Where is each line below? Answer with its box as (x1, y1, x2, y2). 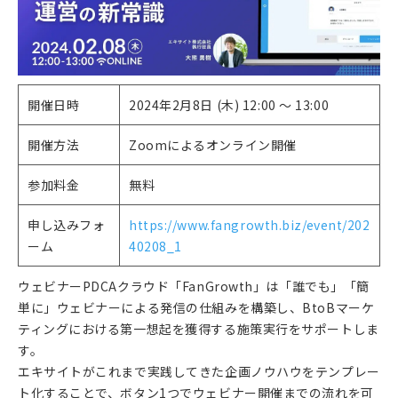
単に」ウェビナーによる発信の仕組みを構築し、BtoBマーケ (18, 298, 375, 316)
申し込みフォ (28, 215, 106, 234)
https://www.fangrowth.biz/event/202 (129, 215, 370, 234)
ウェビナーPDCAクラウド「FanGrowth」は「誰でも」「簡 (18, 276, 370, 295)
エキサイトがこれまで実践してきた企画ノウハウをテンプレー (18, 362, 380, 380)
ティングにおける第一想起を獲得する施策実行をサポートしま (18, 319, 379, 338)
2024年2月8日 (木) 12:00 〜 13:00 (129, 95, 330, 114)
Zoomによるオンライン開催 (129, 135, 297, 154)
